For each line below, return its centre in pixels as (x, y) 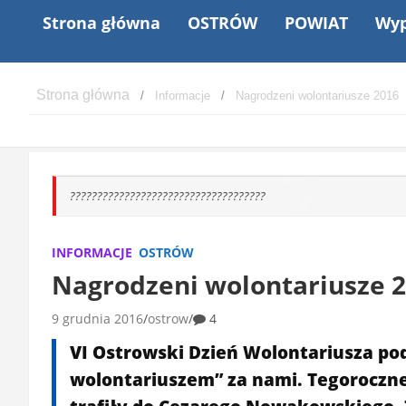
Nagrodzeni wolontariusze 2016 (317, 95)
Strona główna (101, 22)
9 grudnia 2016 (97, 318)
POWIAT (316, 22)
